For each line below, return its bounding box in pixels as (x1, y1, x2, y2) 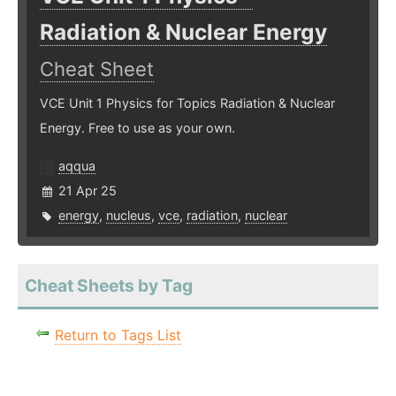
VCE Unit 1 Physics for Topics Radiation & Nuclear (40, 95, 335, 111)
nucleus (106, 208, 151, 224)
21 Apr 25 (58, 183, 117, 199)
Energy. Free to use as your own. (40, 120, 235, 136)
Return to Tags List (55, 326, 181, 345)
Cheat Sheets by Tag (25, 275, 193, 297)
